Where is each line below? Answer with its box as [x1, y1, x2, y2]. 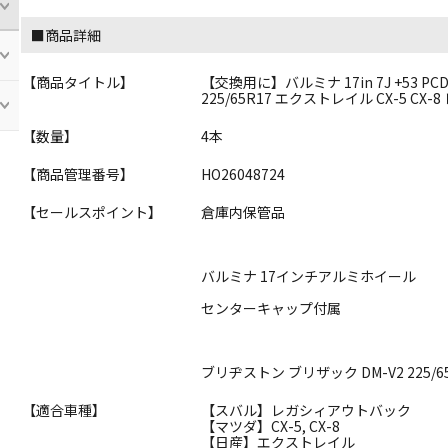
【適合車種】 [22, 399, 107, 420]
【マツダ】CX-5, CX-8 [201, 415, 341, 436]
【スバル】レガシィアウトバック [201, 399, 412, 420]
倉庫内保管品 [201, 201, 286, 222]
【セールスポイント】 [22, 201, 163, 222]
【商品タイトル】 [22, 71, 135, 92]
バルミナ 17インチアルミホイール [201, 265, 417, 286]
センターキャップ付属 [201, 297, 342, 318]
